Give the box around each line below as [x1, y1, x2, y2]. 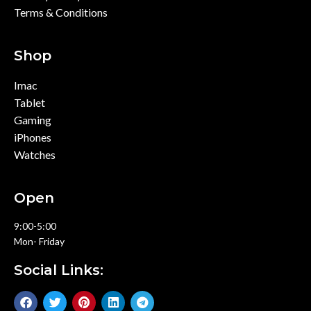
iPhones [14, 130, 51, 144]
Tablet [14, 95, 45, 109]
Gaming [14, 112, 51, 126]
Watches [14, 147, 56, 161]
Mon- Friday [14, 235, 65, 247]
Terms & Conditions [14, 5, 108, 19]
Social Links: [14, 261, 103, 278]
